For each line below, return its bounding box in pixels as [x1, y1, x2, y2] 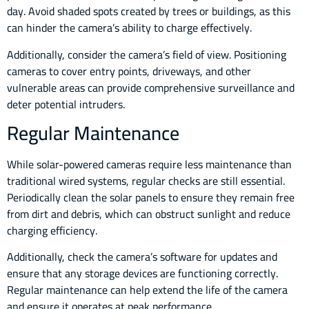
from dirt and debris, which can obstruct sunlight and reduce [7, 203, 290, 225]
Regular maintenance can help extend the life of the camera [7, 279, 288, 301]
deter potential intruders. [7, 93, 125, 114]
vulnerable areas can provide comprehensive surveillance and [7, 77, 295, 98]
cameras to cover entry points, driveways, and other [7, 60, 251, 81]
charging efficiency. [7, 220, 97, 241]
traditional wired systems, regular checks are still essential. [7, 170, 285, 192]
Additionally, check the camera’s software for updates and [7, 246, 277, 268]
